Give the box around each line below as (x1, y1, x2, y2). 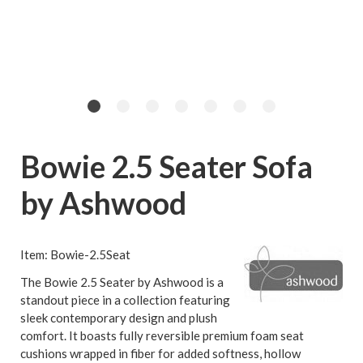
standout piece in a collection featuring (20, 293, 230, 308)
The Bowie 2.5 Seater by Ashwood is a (20, 275, 224, 290)
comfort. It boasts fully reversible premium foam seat (20, 328, 304, 344)
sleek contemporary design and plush (20, 310, 217, 326)
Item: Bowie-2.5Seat (20, 247, 130, 263)
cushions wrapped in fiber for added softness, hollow (20, 346, 301, 361)
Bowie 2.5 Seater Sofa (20, 148, 313, 186)
